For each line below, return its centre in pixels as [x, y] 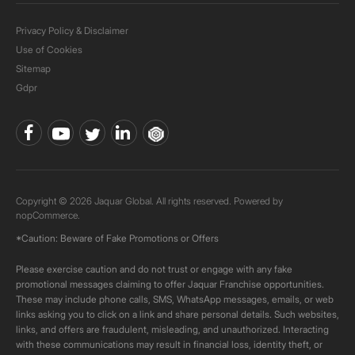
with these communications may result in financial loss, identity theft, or [169, 344]
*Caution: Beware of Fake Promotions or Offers [117, 238]
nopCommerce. [48, 215]
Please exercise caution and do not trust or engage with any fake [154, 269]
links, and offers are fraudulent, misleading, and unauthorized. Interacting [172, 329]
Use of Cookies [49, 50]
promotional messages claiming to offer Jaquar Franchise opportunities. [170, 284]
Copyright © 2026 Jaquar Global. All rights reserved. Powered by [149, 201]
